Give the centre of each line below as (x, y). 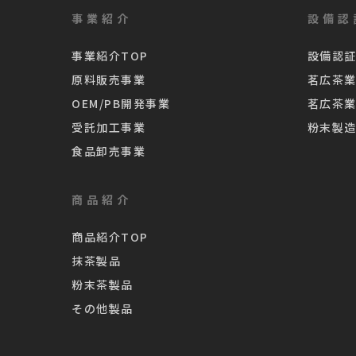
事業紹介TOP (110, 56)
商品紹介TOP (110, 237)
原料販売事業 (108, 80)
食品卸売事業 (108, 151)
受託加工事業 (108, 128)
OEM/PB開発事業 (121, 104)
